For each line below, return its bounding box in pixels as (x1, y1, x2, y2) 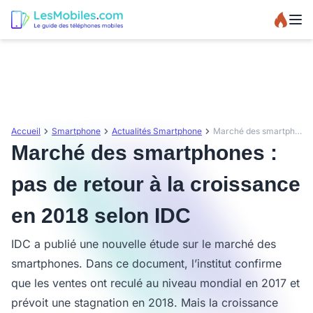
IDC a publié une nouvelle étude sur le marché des (11, 237, 276, 251)
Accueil (11, 126, 41, 136)
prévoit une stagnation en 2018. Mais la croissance (11, 296, 278, 310)
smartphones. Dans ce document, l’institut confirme (11, 256, 282, 270)
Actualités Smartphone (112, 126, 202, 136)
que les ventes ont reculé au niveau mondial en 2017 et (11, 276, 300, 290)
